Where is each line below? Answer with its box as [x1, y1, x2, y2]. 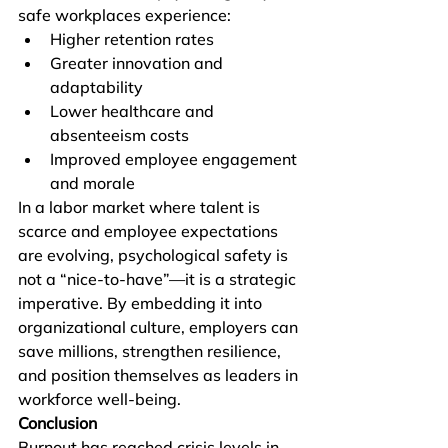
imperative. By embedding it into [18, 293, 266, 313]
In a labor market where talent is [18, 197, 264, 217]
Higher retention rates [50, 29, 214, 49]
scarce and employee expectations [18, 221, 282, 241]
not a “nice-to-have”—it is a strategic [18, 269, 300, 289]
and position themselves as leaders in [18, 365, 302, 385]
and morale [50, 173, 135, 193]
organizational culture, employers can [18, 317, 302, 337]
